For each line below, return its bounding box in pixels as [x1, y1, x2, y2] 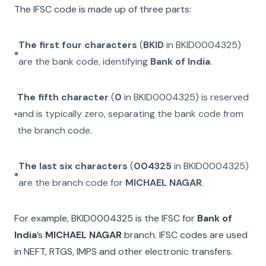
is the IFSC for [133, 212, 195, 224]
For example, [14, 212, 71, 224]
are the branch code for [18, 176, 125, 189]
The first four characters [18, 39, 137, 51]
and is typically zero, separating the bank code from [17, 107, 244, 120]
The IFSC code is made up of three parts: [14, 3, 191, 15]
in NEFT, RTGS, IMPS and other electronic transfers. [14, 245, 233, 258]
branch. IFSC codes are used [122, 229, 248, 241]
